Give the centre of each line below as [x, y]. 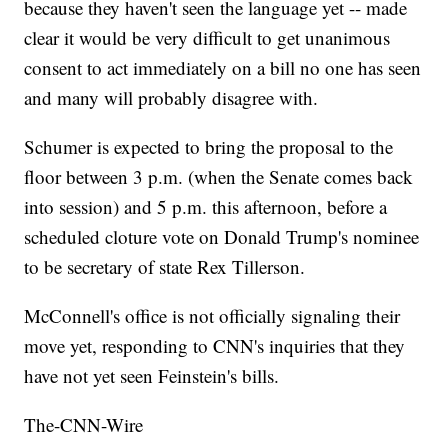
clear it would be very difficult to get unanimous [207, 38]
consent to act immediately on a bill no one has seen [223, 68]
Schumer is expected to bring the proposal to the [209, 147]
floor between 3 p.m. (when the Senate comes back [219, 177]
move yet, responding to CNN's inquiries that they [215, 346]
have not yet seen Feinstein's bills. [152, 376]
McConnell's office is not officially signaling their [212, 316]
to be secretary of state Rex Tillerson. [165, 267]
